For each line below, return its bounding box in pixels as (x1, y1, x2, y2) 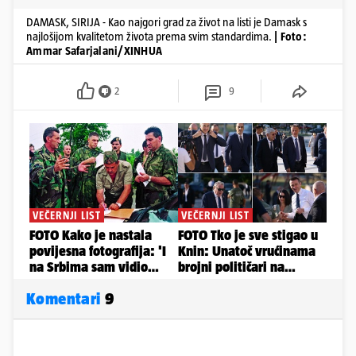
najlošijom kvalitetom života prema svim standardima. (26, 29, 272, 44)
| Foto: (274, 29, 307, 44)
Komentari (26, 289, 105, 308)
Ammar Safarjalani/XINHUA (26, 44, 162, 58)
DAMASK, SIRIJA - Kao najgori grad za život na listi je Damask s (26, 15, 307, 29)
